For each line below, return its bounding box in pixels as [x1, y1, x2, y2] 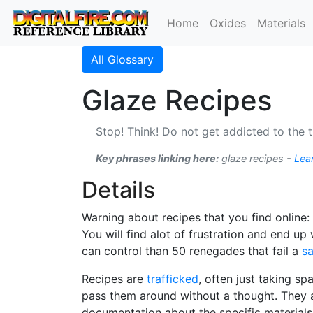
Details [82, 176, 155, 203]
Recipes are [82, 272, 147, 286]
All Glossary [91, 52, 154, 66]
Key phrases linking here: [96, 152, 219, 164]
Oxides [210, 16, 247, 30]
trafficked [147, 272, 198, 286]
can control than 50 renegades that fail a [82, 244, 302, 258]
